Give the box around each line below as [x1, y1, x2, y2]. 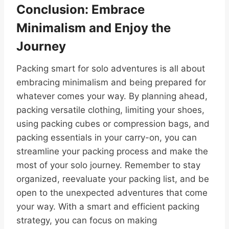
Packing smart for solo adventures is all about [16, 63, 205, 74]
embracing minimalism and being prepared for [16, 77, 206, 87]
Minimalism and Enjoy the [16, 20, 171, 35]
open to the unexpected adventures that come [16, 187, 208, 198]
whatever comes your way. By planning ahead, [16, 90, 208, 101]
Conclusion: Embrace [16, 2, 145, 17]
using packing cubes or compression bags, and [16, 118, 210, 129]
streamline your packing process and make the [16, 146, 208, 156]
